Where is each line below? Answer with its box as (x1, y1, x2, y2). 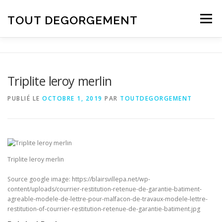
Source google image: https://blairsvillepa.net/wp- (7, 174, 150, 183)
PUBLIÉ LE (7, 94, 42, 103)
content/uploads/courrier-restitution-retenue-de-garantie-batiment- (7, 184, 202, 193)
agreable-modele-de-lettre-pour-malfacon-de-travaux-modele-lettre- (7, 194, 208, 203)
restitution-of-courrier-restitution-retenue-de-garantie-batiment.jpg (7, 204, 200, 213)
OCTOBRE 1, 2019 (42, 94, 103, 103)
